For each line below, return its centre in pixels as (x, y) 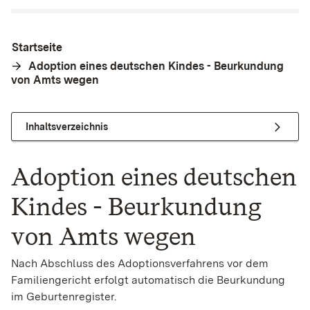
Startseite (37, 47)
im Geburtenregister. (64, 297)
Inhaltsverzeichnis (67, 126)
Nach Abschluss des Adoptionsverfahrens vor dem (140, 264)
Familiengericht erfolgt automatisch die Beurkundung (148, 280)
